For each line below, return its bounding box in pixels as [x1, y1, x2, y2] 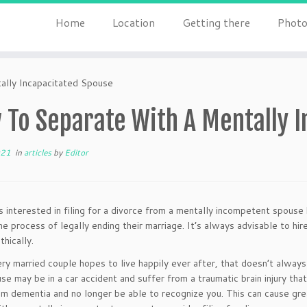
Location [112, 14, 155, 30]
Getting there [182, 14, 250, 30]
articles [24, 147, 53, 158]
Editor [64, 147, 88, 158]
